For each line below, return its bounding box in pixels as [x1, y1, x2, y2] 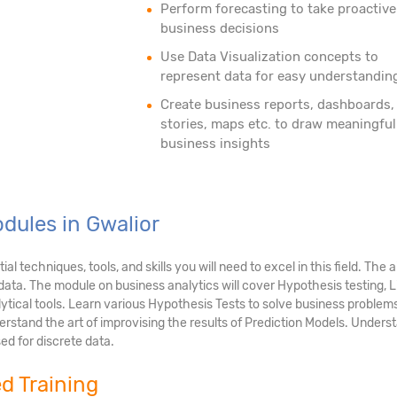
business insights [160, 135, 270, 152]
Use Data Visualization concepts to [160, 48, 378, 65]
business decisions [160, 19, 279, 36]
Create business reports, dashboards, [160, 96, 394, 113]
